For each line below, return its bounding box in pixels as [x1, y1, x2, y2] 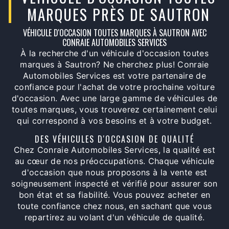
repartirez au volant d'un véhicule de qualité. [24, 212, 205, 223]
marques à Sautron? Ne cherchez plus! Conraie [20, 59, 209, 70]
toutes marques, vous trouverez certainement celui [12, 104, 217, 115]
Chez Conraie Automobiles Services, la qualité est [14, 145, 215, 155]
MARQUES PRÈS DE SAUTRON [27, 4, 210, 26]
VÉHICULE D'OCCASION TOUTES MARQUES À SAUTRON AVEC [22, 27, 207, 39]
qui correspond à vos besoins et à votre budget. [17, 116, 212, 126]
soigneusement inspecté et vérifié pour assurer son [11, 178, 218, 189]
